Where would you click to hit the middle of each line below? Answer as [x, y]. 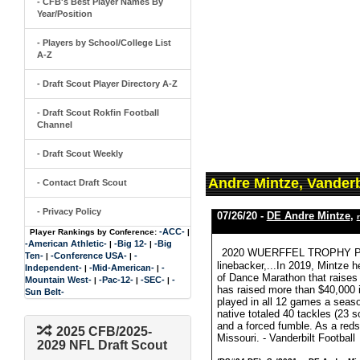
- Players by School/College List [104, 43]
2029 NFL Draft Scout [102, 345]
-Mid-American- [122, 268]
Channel [55, 125]
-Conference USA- [89, 256]
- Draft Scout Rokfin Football [98, 112]
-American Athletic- [66, 243]
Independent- [53, 268]
